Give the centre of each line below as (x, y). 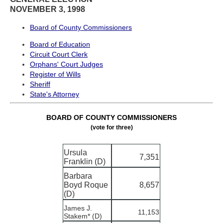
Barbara (78, 176)
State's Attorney (55, 94)
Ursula (75, 152)
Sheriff (40, 84)
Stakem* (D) (83, 216)
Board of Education (60, 44)
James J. (78, 208)
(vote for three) (111, 127)
